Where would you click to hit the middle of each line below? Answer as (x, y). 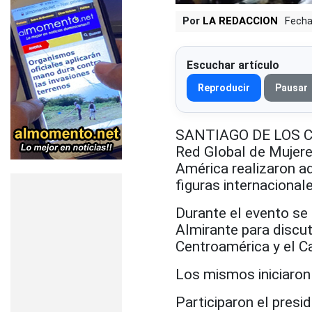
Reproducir (224, 87)
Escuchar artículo (233, 65)
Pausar (291, 87)
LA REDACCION (240, 21)
